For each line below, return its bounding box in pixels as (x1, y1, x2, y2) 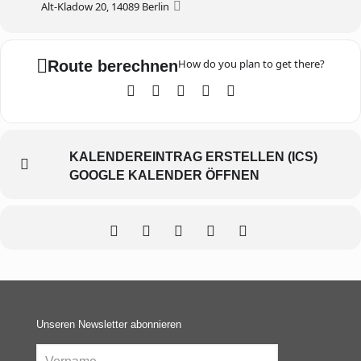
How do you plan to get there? (178, 56, 325, 71)
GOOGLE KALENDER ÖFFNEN (69, 168, 259, 182)
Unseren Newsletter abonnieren (36, 318, 181, 330)
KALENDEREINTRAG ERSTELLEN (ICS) (69, 150, 317, 164)
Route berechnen (48, 57, 178, 75)
